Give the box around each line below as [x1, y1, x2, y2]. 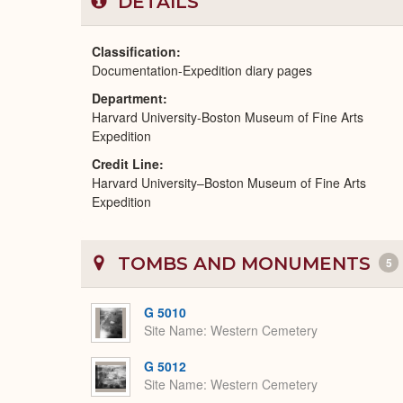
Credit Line [92, 155, 159, 173]
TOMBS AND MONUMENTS [112, 253, 376, 274]
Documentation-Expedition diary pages [92, 61, 312, 79]
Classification [92, 42, 176, 60]
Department [92, 89, 163, 107]
